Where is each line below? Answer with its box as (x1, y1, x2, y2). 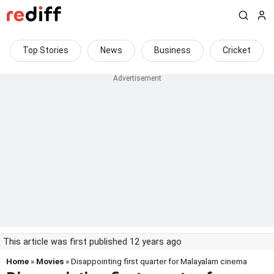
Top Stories (23, 45, 68, 55)
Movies (36, 256, 64, 266)
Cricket (223, 45, 251, 55)
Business (154, 45, 191, 55)
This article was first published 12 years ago (3, 237, 182, 247)
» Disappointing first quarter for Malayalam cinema (64, 256, 247, 266)
